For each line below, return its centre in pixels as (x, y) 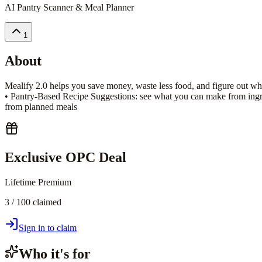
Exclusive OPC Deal (65, 157)
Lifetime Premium (38, 182)
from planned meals (41, 106)
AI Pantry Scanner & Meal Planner (69, 7)
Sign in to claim (48, 227)
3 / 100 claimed (33, 202)
